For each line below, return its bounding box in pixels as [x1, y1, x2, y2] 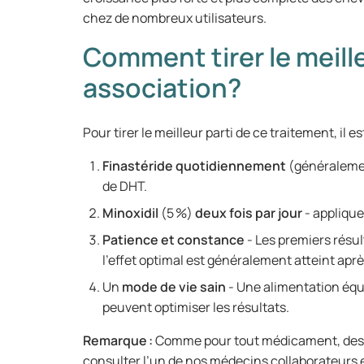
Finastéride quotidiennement [102, 157, 286, 175]
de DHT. [102, 177, 149, 195]
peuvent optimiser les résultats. [102, 298, 292, 316]
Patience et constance [102, 231, 245, 249]
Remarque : [83, 331, 153, 349]
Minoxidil [102, 204, 158, 222]
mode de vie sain [122, 278, 226, 296]
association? [83, 70, 241, 106]
